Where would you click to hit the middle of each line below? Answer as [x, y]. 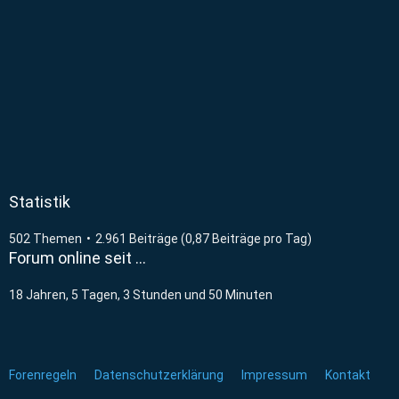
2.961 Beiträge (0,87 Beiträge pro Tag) [204, 238]
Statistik [40, 201]
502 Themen [45, 238]
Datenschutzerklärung [159, 375]
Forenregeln [43, 375]
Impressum [274, 375]
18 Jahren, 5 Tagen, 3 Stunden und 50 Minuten [141, 294]
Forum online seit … [77, 257]
